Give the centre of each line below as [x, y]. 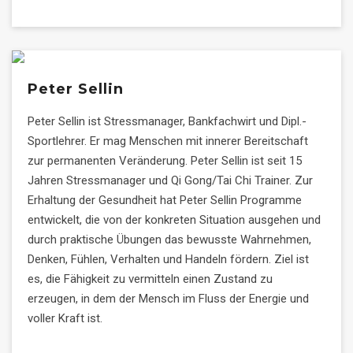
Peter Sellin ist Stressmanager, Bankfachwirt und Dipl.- [167, 121]
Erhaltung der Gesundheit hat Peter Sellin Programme [165, 200]
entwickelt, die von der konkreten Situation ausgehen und [174, 220]
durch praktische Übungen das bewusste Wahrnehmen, [169, 240]
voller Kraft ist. [65, 318]
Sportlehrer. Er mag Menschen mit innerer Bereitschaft [168, 141]
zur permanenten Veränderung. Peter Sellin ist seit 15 [165, 161]
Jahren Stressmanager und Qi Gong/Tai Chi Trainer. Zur [170, 180]
